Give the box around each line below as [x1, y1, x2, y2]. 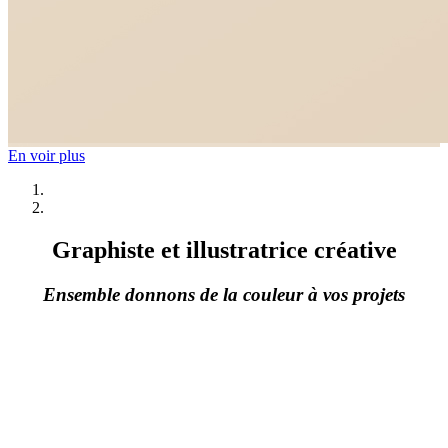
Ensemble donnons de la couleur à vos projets [43, 283, 405, 305]
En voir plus [8, 147, 85, 164]
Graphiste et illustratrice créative [51, 236, 397, 263]
